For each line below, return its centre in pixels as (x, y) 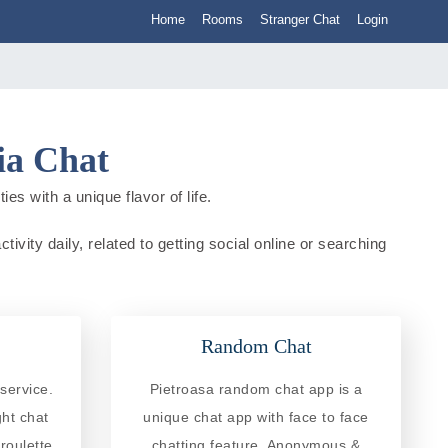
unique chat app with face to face (256, 416)
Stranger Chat (300, 19)
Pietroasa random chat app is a (256, 388)
